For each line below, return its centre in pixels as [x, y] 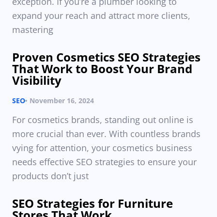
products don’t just [50, 176]
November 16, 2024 [62, 101]
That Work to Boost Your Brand [102, 69]
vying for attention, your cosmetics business [102, 148]
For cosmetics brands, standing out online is [103, 120]
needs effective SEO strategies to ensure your [104, 162]
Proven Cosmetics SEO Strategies [106, 57]
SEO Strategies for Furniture [93, 203]
